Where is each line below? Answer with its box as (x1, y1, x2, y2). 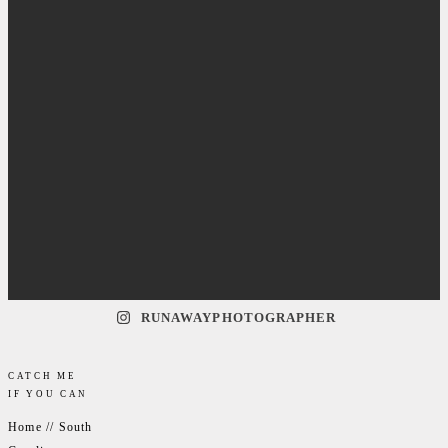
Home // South (8, 420, 93, 434)
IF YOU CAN (8, 389, 88, 399)
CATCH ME (8, 371, 77, 381)
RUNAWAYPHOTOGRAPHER (141, 310, 336, 325)
